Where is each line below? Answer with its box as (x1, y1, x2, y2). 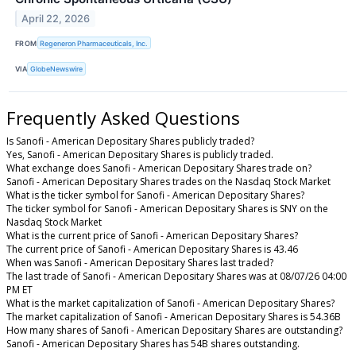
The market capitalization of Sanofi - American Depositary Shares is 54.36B (6, 310, 341, 324)
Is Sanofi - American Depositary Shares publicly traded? (6, 134, 254, 149)
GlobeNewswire (30, 64, 83, 74)
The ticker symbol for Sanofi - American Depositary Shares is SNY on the (6, 202, 328, 216)
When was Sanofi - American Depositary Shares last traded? (6, 256, 273, 270)
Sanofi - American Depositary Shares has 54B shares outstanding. (6, 337, 300, 351)
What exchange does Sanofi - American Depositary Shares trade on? (6, 161, 311, 176)
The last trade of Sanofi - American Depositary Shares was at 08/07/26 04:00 (6, 269, 346, 284)
